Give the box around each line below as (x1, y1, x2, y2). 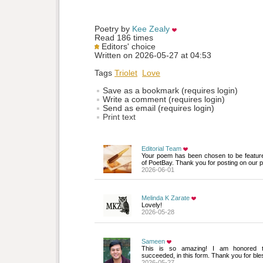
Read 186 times (95, 33, 153, 43)
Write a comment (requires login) (100, 95, 225, 104)
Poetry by (95, 25, 132, 34)
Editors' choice (99, 42, 156, 52)
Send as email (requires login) (100, 104, 214, 113)
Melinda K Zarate (141, 194, 190, 202)
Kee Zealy (132, 25, 170, 34)
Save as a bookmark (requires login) (100, 86, 238, 96)
